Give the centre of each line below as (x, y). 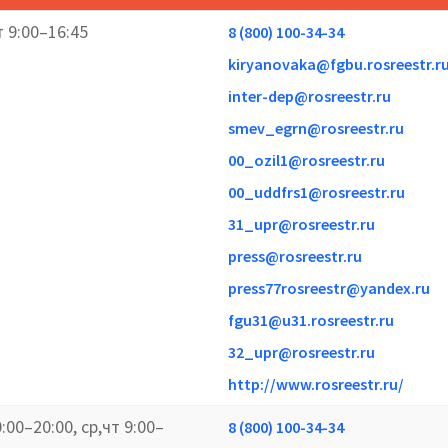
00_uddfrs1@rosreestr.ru (316, 191)
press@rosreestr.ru (295, 255)
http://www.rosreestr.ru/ (316, 383)
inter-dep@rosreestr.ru (309, 95)
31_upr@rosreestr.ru (301, 223)
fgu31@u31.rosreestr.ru (311, 319)
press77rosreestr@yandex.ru (329, 287)
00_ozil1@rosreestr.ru (306, 159)
